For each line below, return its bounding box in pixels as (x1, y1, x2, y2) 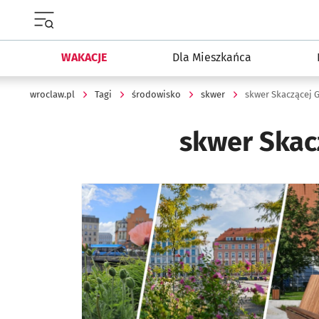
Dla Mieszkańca (172, 51, 251, 64)
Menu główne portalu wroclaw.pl (45, 29, 187, 41)
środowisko (132, 89, 181, 100)
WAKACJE (61, 51, 107, 64)
